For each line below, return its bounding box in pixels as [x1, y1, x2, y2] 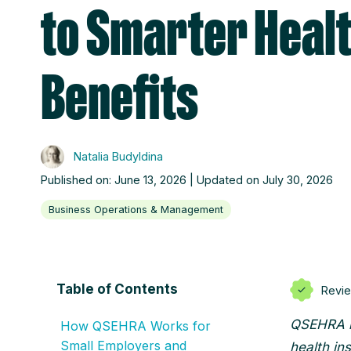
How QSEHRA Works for [60, 318, 211, 334]
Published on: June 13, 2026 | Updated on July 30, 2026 [41, 173, 333, 186]
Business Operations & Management [49, 204, 223, 215]
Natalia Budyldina [71, 150, 163, 163]
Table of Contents [56, 281, 178, 297]
